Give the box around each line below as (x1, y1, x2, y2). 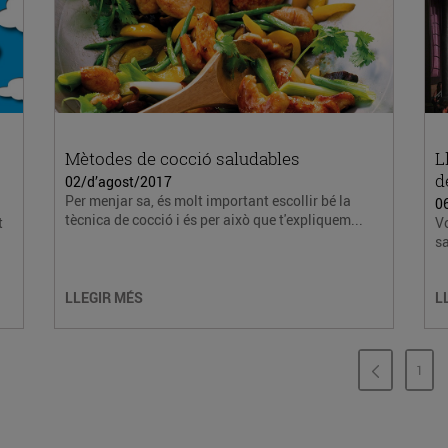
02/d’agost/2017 (64, 172, 172, 191)
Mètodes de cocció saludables (64, 147, 300, 170)
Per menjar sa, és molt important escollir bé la (64, 191, 351, 210)
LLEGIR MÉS (64, 288, 143, 307)
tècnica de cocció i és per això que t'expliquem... (64, 210, 363, 229)
